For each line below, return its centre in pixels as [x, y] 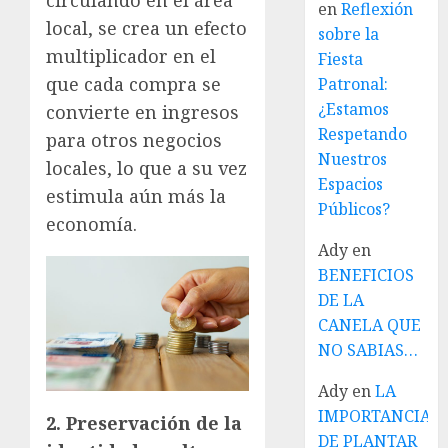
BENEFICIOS [366, 275]
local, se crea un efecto [146, 27]
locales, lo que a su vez [146, 167]
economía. [91, 223]
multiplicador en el [131, 55]
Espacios [351, 184]
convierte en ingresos [142, 111]
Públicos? [354, 209]
